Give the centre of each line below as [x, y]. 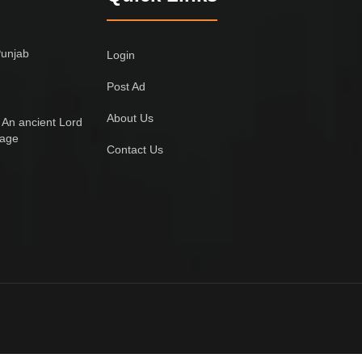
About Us [130, 118]
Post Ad [126, 86]
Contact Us [135, 149]
